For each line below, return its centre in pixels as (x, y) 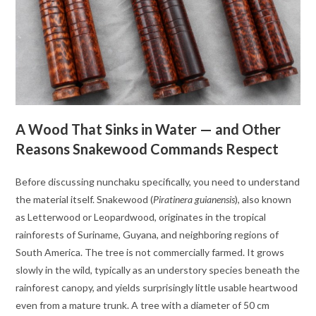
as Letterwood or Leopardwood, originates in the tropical (141, 217)
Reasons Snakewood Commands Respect (147, 149)
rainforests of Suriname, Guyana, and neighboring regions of (147, 235)
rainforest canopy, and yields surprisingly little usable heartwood (157, 288)
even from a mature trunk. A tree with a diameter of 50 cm (143, 305)
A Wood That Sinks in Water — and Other (148, 129)
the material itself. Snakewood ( (85, 200)
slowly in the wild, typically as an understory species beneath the (158, 270)
